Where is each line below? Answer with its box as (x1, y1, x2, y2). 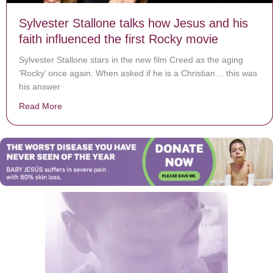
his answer (19, 82, 60, 92)
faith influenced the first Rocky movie (19, 32, 218, 46)
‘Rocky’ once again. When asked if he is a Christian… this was (19, 68, 257, 79)
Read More (19, 101, 62, 112)
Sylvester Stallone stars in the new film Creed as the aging (19, 55, 243, 65)
